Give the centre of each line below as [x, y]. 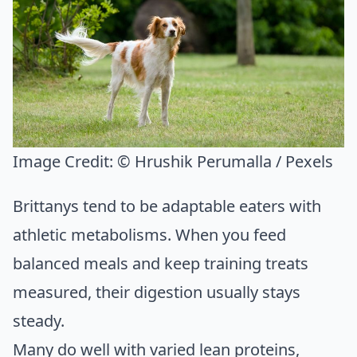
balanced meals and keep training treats [161, 263]
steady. [39, 320]
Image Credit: [65, 161]
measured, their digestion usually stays [157, 292]
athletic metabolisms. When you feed [149, 234]
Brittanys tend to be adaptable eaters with [167, 206]
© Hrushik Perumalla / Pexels [225, 161]
